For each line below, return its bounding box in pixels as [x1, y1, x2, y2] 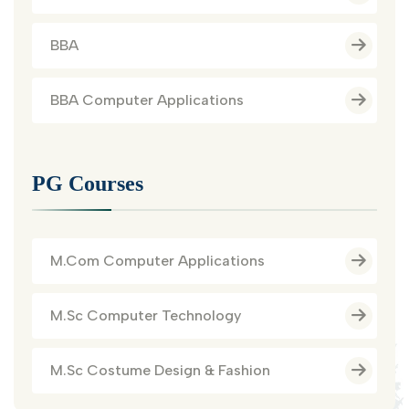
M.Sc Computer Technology [50, 307, 241, 325]
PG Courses [32, 172, 143, 196]
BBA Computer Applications [50, 91, 244, 110]
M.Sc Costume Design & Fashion [50, 362, 270, 380]
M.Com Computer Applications [50, 252, 265, 270]
